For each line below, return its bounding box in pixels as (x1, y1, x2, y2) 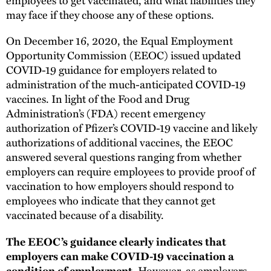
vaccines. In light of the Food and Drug (6, 90, 189, 107)
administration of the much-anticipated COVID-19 (6, 76, 246, 93)
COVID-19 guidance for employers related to (6, 61, 217, 78)
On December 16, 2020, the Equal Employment (6, 32, 233, 49)
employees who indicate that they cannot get (6, 192, 215, 209)
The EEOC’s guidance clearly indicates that (6, 233, 226, 250)
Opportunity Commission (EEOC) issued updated (6, 47, 241, 64)
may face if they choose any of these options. (6, 5, 214, 22)
